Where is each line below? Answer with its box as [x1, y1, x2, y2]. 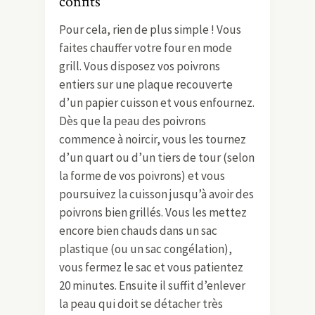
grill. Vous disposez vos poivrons [59, 58, 220, 74]
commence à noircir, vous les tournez [59, 131, 246, 147]
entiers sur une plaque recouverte [59, 76, 233, 92]
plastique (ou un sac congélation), [59, 240, 232, 257]
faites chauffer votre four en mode [59, 39, 232, 56]
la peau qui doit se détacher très [59, 295, 223, 311]
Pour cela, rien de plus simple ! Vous [59, 21, 241, 37]
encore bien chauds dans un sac [59, 222, 217, 238]
